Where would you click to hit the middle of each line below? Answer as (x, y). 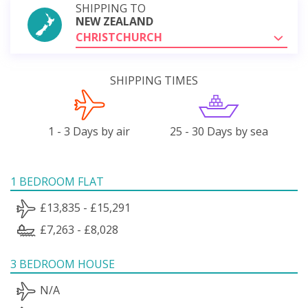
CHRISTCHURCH (119, 37)
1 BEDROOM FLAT (57, 181)
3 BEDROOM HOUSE (63, 264)
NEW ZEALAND (114, 21)
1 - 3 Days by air (89, 131)
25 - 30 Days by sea (219, 131)
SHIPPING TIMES (154, 80)
